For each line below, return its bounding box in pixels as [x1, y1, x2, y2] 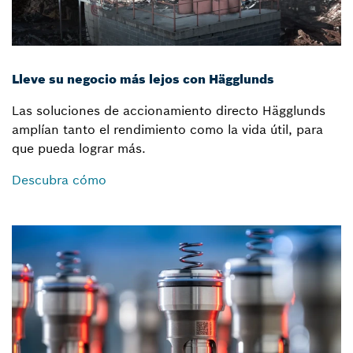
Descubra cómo [12, 172, 106, 188]
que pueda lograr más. [12, 140, 146, 157]
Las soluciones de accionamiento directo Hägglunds [12, 102, 325, 119]
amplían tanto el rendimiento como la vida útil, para [12, 121, 323, 138]
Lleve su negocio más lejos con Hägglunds [12, 71, 274, 87]
